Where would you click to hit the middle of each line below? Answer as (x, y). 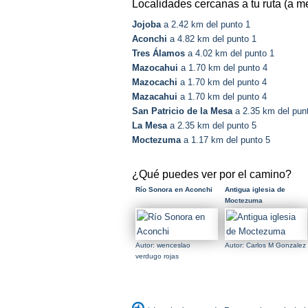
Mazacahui (155, 97)
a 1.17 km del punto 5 (225, 140)
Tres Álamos (158, 54)
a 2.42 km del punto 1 (206, 25)
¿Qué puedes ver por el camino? (212, 175)
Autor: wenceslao (163, 245)
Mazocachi (155, 82)
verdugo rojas (157, 256)
